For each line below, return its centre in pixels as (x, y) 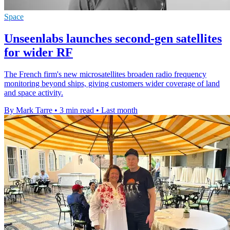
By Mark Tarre (28, 110)
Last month (119, 110)
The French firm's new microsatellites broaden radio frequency (105, 74)
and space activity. (34, 93)
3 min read (77, 110)
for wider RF (39, 53)
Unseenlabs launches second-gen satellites (113, 39)
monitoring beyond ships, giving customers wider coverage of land (112, 84)
